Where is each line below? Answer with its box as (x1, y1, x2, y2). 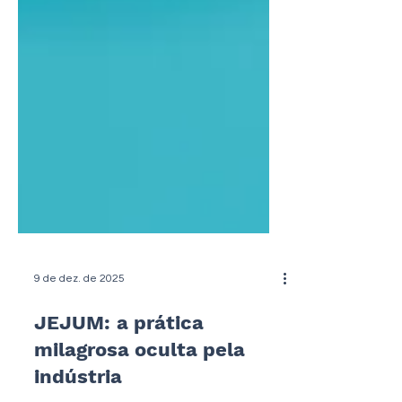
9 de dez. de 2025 (34, 296, 125, 309)
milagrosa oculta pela (34, 363, 245, 385)
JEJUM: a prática (34, 336, 204, 358)
